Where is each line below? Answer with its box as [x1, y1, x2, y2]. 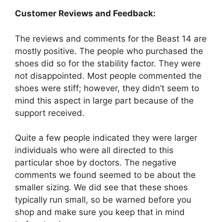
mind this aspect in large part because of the [15, 95, 194, 106]
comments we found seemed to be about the [15, 170, 196, 180]
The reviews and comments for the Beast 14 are [15, 33, 207, 44]
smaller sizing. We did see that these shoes [15, 182, 188, 193]
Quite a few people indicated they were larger [15, 133, 197, 143]
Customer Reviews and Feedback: [15, 8, 156, 19]
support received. [15, 108, 85, 118]
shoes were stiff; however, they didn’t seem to [15, 83, 199, 93]
